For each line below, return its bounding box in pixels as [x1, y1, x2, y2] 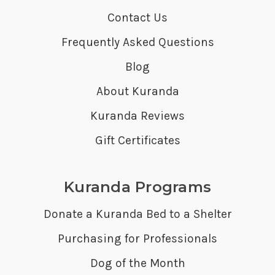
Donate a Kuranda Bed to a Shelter [43, 206, 232, 221]
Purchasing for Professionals [58, 231, 217, 246]
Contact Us [107, 10, 168, 25]
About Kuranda [96, 83, 179, 98]
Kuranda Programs [64, 177, 211, 196]
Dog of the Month [90, 255, 185, 270]
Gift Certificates [95, 133, 180, 147]
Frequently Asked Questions [61, 34, 214, 49]
